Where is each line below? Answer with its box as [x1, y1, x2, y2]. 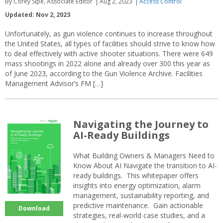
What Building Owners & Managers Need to [73, 150, 215, 160]
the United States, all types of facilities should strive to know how [5, 38, 215, 48]
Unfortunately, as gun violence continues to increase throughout [5, 28, 213, 38]
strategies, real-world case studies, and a [73, 210, 205, 220]
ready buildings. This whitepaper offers [73, 170, 199, 180]
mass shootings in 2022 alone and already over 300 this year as [5, 58, 210, 68]
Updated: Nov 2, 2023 [5, 10, 70, 19]
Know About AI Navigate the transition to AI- [73, 160, 217, 170]
